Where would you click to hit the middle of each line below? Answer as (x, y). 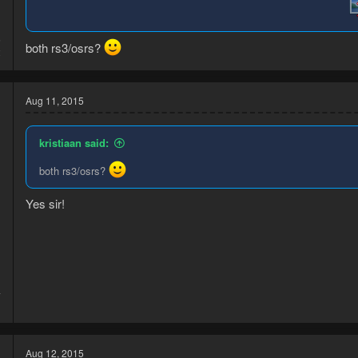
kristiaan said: (74, 143)
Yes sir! (45, 203)
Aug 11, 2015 (55, 101)
